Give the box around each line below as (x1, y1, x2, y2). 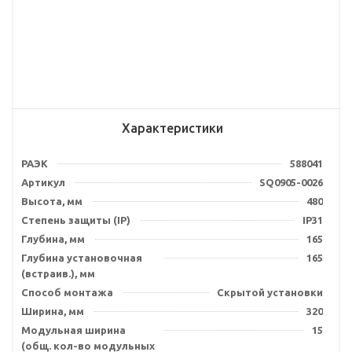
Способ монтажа (21, 287, 113, 298)
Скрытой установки (217, 287, 323, 298)
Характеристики (121, 121, 223, 135)
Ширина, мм (21, 306, 84, 317)
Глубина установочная (21, 252, 142, 263)
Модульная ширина (21, 324, 126, 335)
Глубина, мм (21, 233, 85, 244)
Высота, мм (21, 196, 82, 207)
